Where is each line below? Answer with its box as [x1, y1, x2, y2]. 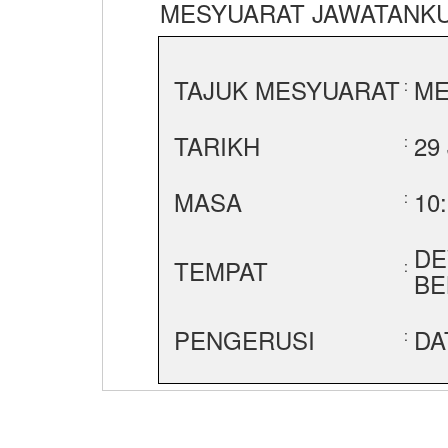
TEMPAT [173, 253, 268, 289]
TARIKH [173, 128, 260, 164]
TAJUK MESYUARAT [173, 72, 400, 108]
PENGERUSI [173, 322, 315, 358]
